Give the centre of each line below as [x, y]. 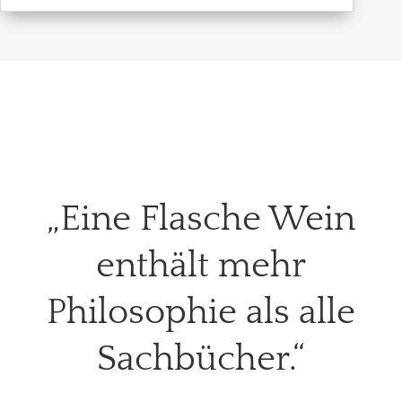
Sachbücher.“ [201, 358]
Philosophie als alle [201, 312]
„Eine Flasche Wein [201, 218]
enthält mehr [201, 265]
